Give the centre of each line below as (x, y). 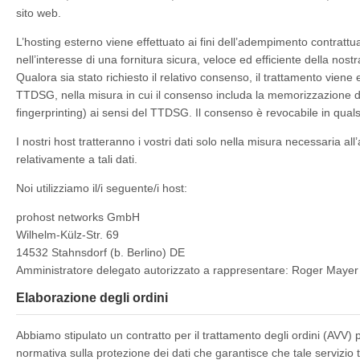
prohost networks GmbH (78, 217)
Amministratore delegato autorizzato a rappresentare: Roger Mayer (187, 270)
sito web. (39, 13)
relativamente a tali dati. (77, 159)
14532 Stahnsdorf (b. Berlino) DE (100, 252)
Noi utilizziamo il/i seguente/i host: (102, 188)
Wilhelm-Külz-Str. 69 (67, 235)
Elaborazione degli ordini (92, 298)
